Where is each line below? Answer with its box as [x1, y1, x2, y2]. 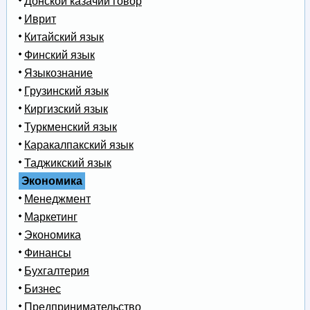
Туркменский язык [24, 121, 117, 134]
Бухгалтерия [24, 265, 89, 277]
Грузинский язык [24, 85, 109, 98]
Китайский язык [24, 31, 104, 44]
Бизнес [24, 283, 61, 295]
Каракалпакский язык [24, 139, 134, 152]
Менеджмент [24, 193, 91, 206]
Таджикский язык [24, 157, 111, 170]
